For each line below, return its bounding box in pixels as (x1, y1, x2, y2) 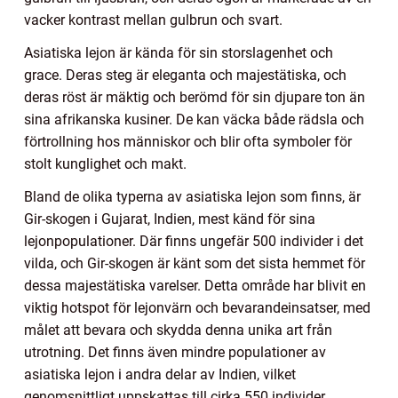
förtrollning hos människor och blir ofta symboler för (24, 133, 352, 151)
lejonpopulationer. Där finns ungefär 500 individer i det (24, 233, 363, 251)
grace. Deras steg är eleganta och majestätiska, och (24, 67, 346, 84)
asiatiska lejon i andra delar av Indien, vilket (24, 366, 296, 384)
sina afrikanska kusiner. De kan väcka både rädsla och (24, 111, 364, 129)
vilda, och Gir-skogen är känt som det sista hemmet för (24, 255, 365, 273)
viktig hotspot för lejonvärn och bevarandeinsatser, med (24, 299, 370, 317)
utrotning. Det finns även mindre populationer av (24, 344, 326, 362)
